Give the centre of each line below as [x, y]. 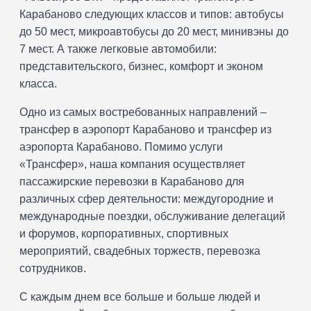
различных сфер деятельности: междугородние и [146, 199]
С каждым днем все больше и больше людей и [140, 297]
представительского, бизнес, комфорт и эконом [141, 67]
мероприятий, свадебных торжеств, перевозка [140, 251]
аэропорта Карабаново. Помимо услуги [121, 147]
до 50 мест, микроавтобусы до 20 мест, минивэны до [154, 32]
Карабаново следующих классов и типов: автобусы [152, 15]
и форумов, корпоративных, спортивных [124, 234]
